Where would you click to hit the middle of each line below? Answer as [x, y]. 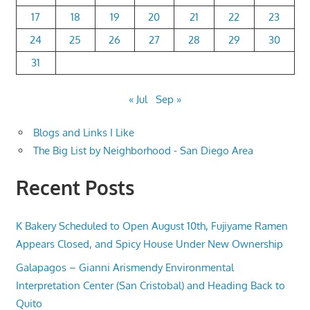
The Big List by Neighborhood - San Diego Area [143, 151]
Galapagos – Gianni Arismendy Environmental [125, 267]
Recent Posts [75, 188]
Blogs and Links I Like [84, 133]
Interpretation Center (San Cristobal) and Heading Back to [150, 285]
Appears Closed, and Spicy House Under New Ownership [149, 244]
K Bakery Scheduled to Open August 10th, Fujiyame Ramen [152, 226]
